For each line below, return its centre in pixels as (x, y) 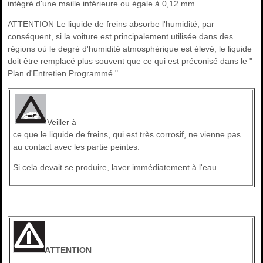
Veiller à (62, 122)
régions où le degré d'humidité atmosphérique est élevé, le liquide (130, 49)
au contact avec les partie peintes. (77, 147)
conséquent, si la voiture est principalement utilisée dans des (121, 37)
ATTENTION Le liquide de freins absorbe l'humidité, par (111, 24)
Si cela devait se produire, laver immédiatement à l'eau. (116, 168)
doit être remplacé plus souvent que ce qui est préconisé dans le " (130, 61)
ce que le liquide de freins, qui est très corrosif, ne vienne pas (127, 135)
